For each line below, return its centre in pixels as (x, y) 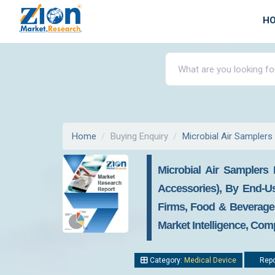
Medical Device (210, 260)
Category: (166, 260)
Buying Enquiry (139, 136)
